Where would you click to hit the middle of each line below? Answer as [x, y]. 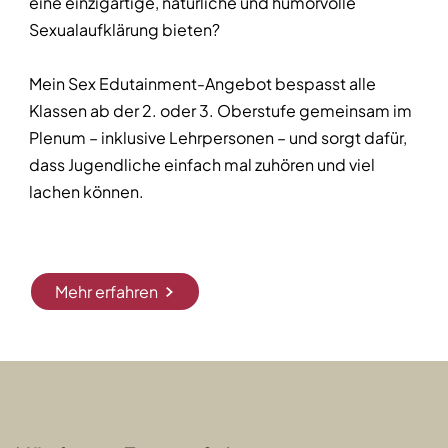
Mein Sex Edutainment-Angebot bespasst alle [202, 84]
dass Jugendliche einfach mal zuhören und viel [202, 165]
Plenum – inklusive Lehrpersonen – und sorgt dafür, [218, 138]
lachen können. [86, 192]
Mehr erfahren [106, 292]
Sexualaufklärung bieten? [124, 30]
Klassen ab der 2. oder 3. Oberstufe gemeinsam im [220, 111]
